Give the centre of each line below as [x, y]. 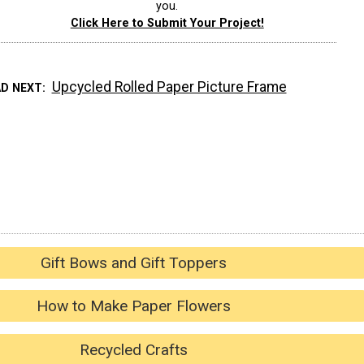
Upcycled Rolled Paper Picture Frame [169, 87]
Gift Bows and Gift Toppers [133, 262]
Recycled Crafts [133, 349]
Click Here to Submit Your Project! [167, 24]
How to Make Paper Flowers [133, 306]
